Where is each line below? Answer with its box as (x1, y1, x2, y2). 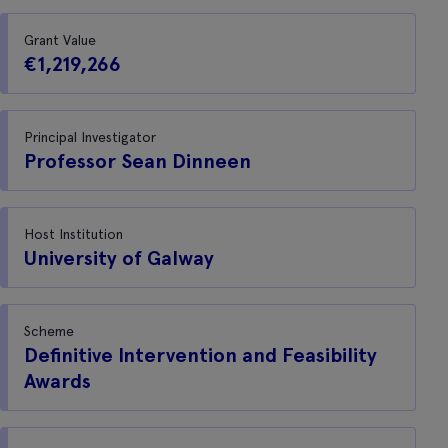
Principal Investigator (24, 129, 156, 145)
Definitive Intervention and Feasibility (24, 343, 377, 367)
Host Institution (24, 226, 123, 242)
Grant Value (24, 32, 96, 48)
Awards (24, 369, 91, 393)
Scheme (24, 323, 74, 339)
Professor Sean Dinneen (24, 149, 251, 173)
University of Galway (24, 246, 214, 270)
